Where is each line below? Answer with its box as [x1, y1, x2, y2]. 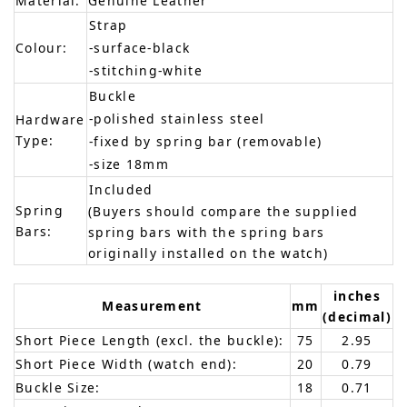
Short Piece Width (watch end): [15, 354, 237, 372]
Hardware [15, 110, 85, 128]
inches [333, 286, 381, 304]
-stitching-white [89, 61, 203, 79]
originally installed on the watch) [88, 243, 329, 262]
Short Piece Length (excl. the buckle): [15, 331, 284, 349]
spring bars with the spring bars [88, 223, 325, 241]
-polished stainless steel [89, 109, 265, 127]
